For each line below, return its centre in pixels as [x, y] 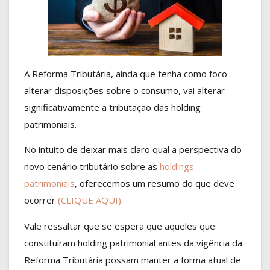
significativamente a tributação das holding [112, 107]
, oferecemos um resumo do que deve [155, 184]
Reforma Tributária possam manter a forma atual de [133, 259]
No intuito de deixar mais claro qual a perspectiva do [133, 150]
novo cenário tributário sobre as [92, 167]
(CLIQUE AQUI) [89, 200]
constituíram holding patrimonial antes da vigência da [133, 243]
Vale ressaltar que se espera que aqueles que [120, 226]
